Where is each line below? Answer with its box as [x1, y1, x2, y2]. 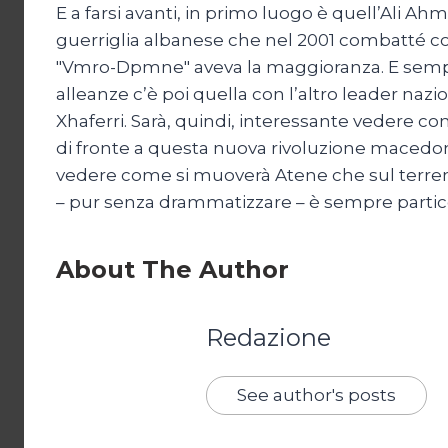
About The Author [56, 254, 289, 284]
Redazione [206, 322, 331, 352]
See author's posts [237, 384, 396, 405]
